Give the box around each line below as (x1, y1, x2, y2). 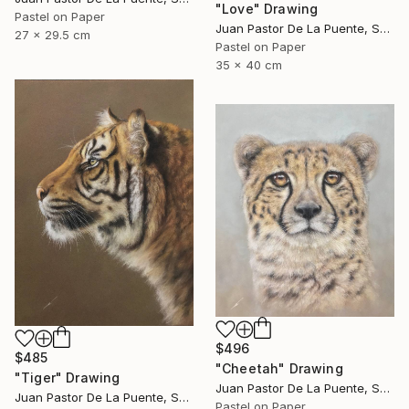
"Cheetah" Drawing (215, 361, 343, 377)
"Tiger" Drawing (15, 370, 121, 386)
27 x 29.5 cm (15, 27, 90, 43)
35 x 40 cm (215, 58, 282, 73)
